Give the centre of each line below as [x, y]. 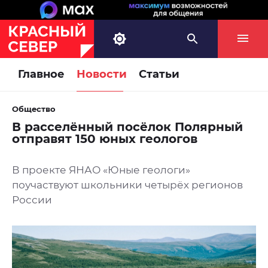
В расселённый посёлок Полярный [127, 127]
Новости [102, 74]
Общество [34, 109]
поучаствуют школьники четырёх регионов [127, 185]
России [32, 200]
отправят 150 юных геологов [105, 139]
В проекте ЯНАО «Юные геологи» [101, 170]
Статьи [159, 74]
